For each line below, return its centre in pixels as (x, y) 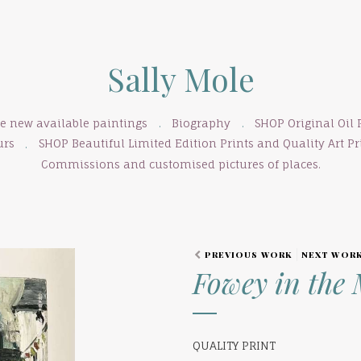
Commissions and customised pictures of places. (180, 164)
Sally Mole (180, 79)
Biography (201, 123)
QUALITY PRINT (234, 345)
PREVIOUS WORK (249, 255)
